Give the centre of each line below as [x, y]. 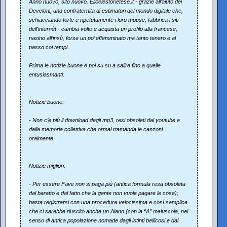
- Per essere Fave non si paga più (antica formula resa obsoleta [107, 184]
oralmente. [42, 139]
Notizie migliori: [47, 166]
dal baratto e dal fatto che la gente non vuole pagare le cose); [104, 193]
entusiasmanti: [47, 75]
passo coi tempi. [49, 47]
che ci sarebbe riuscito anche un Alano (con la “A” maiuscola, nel [108, 212]
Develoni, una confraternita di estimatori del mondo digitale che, [106, 11]
